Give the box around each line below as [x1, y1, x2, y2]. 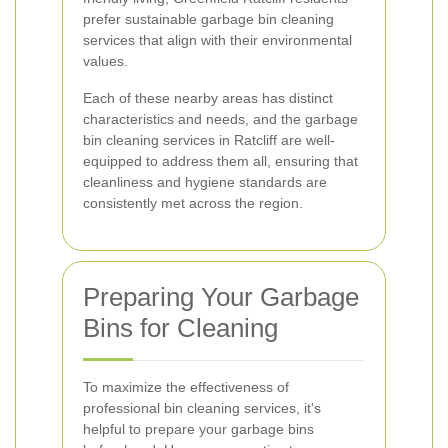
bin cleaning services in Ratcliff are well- [83, 132, 335, 148]
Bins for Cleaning [83, 313, 278, 343]
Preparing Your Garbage [83, 282, 359, 312]
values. [83, 53, 128, 69]
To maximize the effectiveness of [83, 379, 289, 395]
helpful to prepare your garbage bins [83, 421, 314, 437]
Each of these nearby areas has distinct [83, 90, 333, 106]
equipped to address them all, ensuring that [83, 153, 358, 169]
